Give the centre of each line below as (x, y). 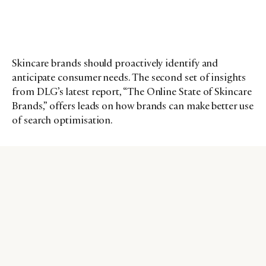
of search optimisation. (63, 120)
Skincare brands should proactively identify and (115, 63)
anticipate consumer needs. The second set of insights (129, 77)
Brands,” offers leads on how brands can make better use (133, 105)
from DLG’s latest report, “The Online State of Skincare (132, 91)
